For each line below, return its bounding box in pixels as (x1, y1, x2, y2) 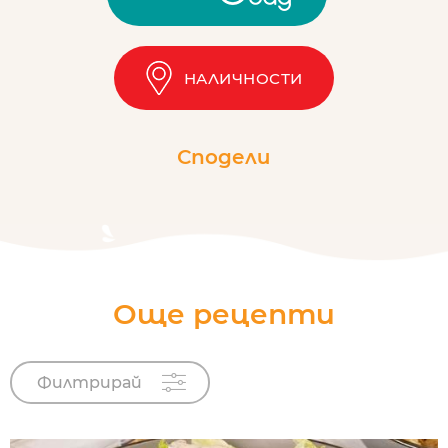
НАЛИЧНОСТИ (183, 68, 303, 88)
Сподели (177, 145, 271, 170)
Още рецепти (113, 296, 335, 331)
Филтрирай (37, 372, 142, 392)
